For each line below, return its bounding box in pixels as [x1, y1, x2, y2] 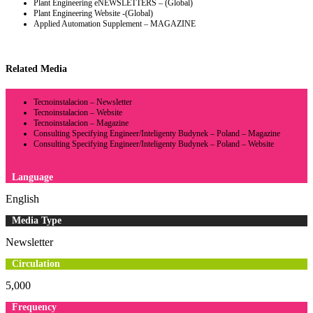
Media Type [11, 214, 61, 226]
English [6, 192, 39, 205]
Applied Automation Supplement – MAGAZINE [34, 18, 196, 29]
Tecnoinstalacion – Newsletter [34, 96, 132, 107]
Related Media [6, 62, 67, 74]
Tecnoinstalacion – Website [34, 107, 122, 117]
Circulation [11, 258, 60, 269]
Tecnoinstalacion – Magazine [34, 117, 129, 128]
